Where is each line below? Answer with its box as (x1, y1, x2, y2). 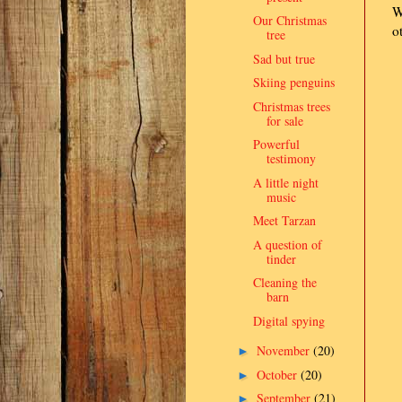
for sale (266, 111, 303, 129)
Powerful (252, 135, 300, 153)
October (256, 365, 301, 383)
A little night (252, 173, 319, 191)
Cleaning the (252, 274, 317, 291)
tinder (266, 249, 296, 267)
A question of (252, 235, 322, 253)
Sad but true (252, 49, 315, 67)
